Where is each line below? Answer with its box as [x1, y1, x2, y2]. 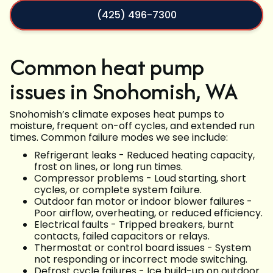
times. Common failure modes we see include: [10, 130, 228, 145]
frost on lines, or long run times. [34, 160, 183, 174]
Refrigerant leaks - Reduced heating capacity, [34, 148, 255, 163]
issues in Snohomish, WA [10, 75, 238, 108]
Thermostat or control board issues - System [34, 241, 251, 255]
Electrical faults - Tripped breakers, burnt [34, 218, 234, 232]
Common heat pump [10, 51, 205, 83]
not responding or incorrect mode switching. [34, 252, 247, 267]
